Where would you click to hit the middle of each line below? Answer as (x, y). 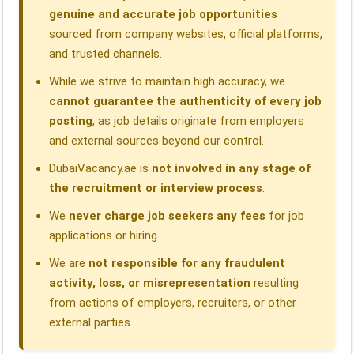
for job (285, 216)
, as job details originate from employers (199, 121)
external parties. (91, 323)
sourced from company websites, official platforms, (186, 34)
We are (69, 264)
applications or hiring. (105, 236)
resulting (275, 283)
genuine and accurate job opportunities (164, 15)
